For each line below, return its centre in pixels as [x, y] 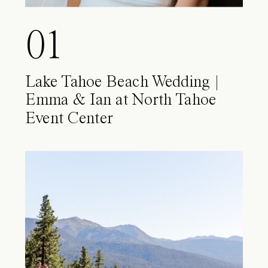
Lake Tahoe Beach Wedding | [122, 82]
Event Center [69, 119]
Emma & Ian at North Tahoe [121, 100]
